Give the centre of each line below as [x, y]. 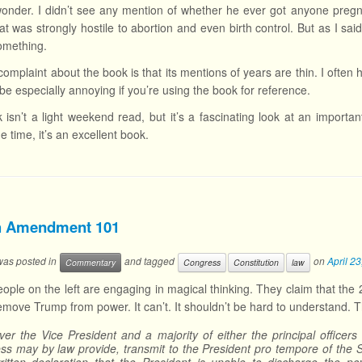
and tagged [149, 261]
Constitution [256, 262]
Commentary [90, 262]
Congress [202, 262]
